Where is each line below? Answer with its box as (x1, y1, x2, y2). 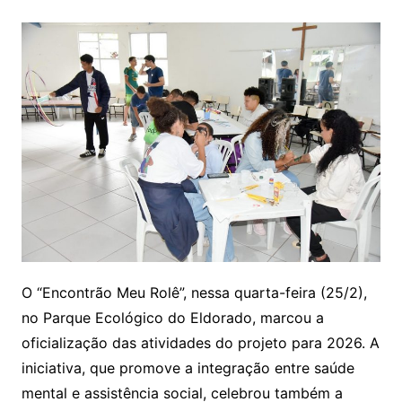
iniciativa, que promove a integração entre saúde (21, 359, 354, 378)
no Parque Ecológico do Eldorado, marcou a (21, 309, 324, 328)
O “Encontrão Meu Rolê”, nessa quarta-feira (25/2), (21, 284, 367, 302)
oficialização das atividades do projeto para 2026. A (21, 334, 380, 353)
